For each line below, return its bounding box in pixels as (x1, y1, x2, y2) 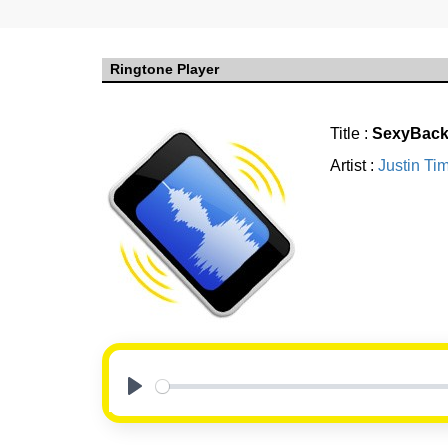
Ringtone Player (110, 61, 219, 78)
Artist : (330, 157, 378, 175)
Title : (330, 125, 372, 143)
